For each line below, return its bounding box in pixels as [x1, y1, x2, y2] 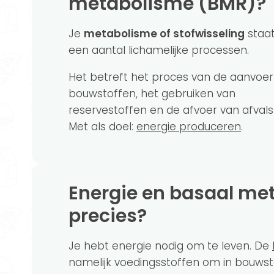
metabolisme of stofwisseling [84, 26, 245, 41]
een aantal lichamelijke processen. [68, 43, 249, 57]
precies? [68, 203, 147, 229]
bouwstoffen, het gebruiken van [68, 86, 235, 101]
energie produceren [136, 119, 241, 134]
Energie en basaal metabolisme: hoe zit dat [68, 180, 78, 206]
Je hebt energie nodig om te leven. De [68, 239, 272, 253]
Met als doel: [68, 119, 136, 134]
